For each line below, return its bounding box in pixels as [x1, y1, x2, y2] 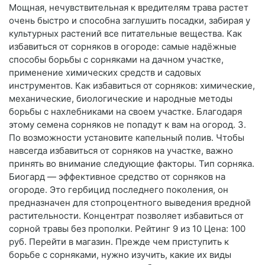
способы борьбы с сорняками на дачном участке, [9, 54, 224, 66]
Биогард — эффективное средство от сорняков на [9, 171, 225, 183]
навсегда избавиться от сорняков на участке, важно [9, 145, 233, 157]
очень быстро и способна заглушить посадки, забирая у [9, 15, 250, 27]
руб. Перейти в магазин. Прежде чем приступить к [9, 236, 229, 248]
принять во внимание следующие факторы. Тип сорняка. [9, 158, 254, 170]
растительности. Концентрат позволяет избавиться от [9, 210, 244, 222]
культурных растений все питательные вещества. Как [9, 28, 242, 40]
